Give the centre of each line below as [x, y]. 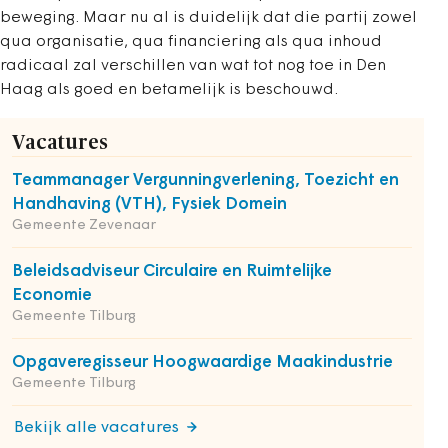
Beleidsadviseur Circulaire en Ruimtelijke [172, 271]
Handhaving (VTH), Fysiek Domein [149, 204]
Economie [52, 295]
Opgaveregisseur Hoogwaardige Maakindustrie [202, 362]
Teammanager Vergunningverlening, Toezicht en [205, 180]
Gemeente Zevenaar [84, 225]
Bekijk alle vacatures [96, 428]
